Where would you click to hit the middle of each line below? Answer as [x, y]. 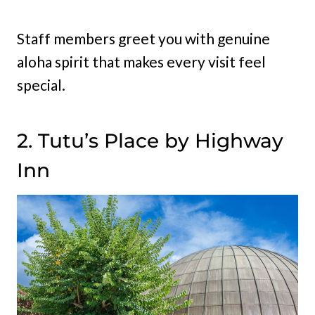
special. [41, 84]
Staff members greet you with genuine [143, 38]
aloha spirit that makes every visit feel [141, 61]
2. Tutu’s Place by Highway [150, 140]
